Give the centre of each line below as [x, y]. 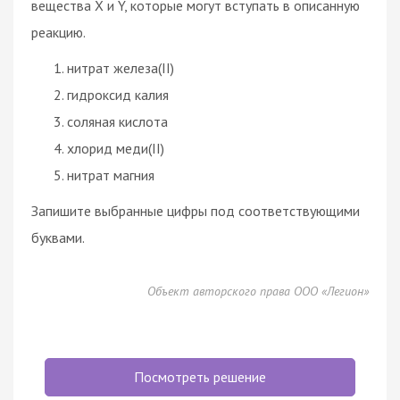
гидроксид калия [118, 94]
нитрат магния [111, 175]
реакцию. [58, 32]
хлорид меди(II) [116, 148]
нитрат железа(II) [121, 67]
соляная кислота [117, 121]
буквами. [58, 237]
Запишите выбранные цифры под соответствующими [196, 210]
